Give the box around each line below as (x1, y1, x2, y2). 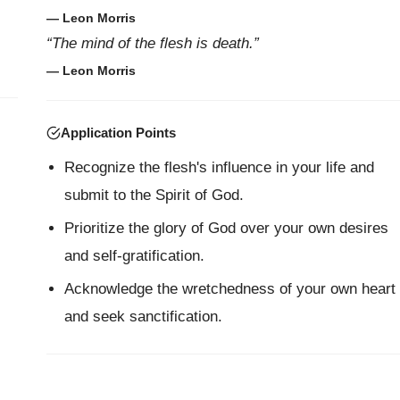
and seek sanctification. (63, 308, 222, 325)
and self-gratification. (63, 247, 204, 264)
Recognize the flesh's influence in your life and (63, 159, 374, 176)
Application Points (60, 125, 176, 140)
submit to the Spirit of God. (63, 187, 244, 204)
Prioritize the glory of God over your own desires (63, 220, 388, 237)
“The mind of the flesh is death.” (46, 35, 259, 52)
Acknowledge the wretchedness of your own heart (63, 280, 396, 297)
